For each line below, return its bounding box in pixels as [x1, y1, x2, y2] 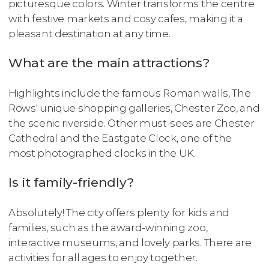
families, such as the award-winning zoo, [8, 221, 208, 234]
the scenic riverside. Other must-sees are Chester [8, 116, 255, 129]
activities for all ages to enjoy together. [8, 251, 198, 264]
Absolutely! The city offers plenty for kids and [8, 206, 229, 219]
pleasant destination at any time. [8, 27, 171, 40]
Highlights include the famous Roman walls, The [8, 86, 251, 99]
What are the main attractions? [8, 55, 210, 70]
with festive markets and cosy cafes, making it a [8, 12, 243, 25]
